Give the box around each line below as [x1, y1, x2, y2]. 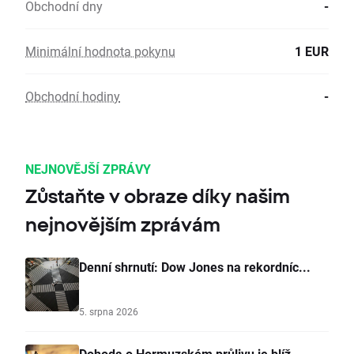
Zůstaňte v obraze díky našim [25, 185, 290, 208]
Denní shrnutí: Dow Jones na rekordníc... [79, 258, 311, 276]
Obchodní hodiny [25, 88, 120, 105]
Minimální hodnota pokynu [25, 43, 175, 60]
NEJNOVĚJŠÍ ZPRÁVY [25, 160, 151, 178]
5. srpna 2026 [79, 305, 138, 318]
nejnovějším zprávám [25, 213, 220, 236]
